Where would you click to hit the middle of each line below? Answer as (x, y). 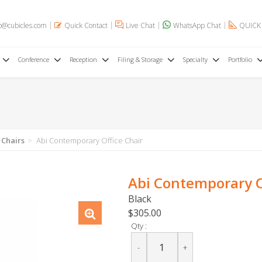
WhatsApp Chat (197, 25)
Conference (33, 59)
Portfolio (240, 59)
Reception (83, 59)
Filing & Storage (140, 59)
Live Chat (140, 25)
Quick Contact (86, 25)
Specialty (195, 59)
